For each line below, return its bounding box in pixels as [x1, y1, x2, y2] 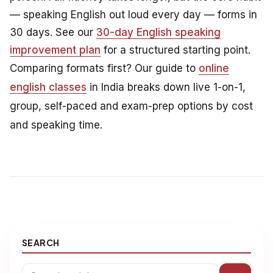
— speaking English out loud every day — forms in [10, 8, 257, 21]
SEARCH [22, 236, 60, 248]
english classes [10, 80, 87, 93]
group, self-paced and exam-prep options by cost [10, 99, 253, 112]
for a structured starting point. [101, 43, 250, 56]
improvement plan [10, 43, 101, 56]
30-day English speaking [96, 26, 221, 38]
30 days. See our [10, 26, 96, 38]
